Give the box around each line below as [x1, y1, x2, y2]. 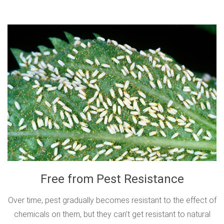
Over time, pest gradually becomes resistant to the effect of [7, 195, 216, 205]
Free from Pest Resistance [40, 171, 184, 186]
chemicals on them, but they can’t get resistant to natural [13, 209, 210, 219]
